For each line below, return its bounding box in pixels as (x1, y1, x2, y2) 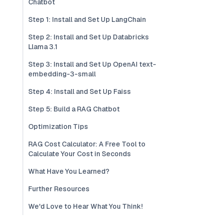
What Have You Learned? (28, 167, 109, 176)
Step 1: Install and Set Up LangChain (28, 15, 146, 24)
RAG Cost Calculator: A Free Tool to (28, 140, 145, 148)
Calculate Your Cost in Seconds (28, 149, 131, 158)
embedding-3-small (28, 70, 96, 78)
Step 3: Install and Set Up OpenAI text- (28, 60, 156, 69)
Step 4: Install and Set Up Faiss (28, 87, 131, 96)
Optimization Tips (28, 122, 88, 131)
